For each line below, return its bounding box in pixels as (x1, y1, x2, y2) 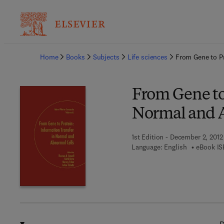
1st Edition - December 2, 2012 (131, 132, 223, 141)
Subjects (92, 52, 119, 61)
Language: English (131, 142, 187, 151)
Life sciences (127, 52, 167, 61)
